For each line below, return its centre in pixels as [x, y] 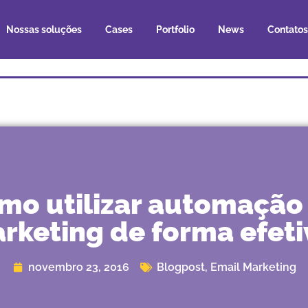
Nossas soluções [44, 30]
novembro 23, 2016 [79, 267]
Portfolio [175, 30]
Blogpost [181, 267]
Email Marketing [253, 267]
